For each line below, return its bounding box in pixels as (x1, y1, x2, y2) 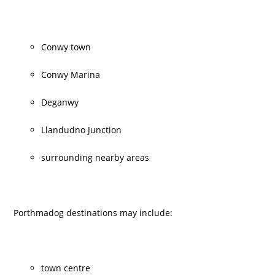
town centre (41, 262, 91, 274)
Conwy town (41, 41, 91, 53)
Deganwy (41, 96, 79, 108)
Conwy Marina (41, 69, 101, 80)
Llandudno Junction (41, 124, 122, 136)
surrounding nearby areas (41, 152, 150, 163)
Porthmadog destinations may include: (14, 207, 173, 219)
